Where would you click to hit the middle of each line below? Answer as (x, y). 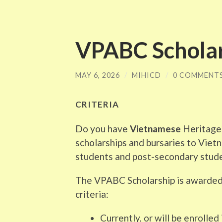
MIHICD (146, 75)
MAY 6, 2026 (98, 75)
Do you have (102, 128)
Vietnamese (154, 128)
